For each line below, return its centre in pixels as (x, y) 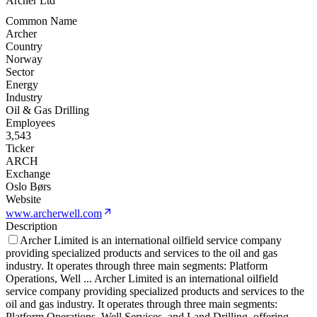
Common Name (41, 21)
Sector (20, 72)
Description (31, 226)
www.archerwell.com (54, 214)
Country (24, 47)
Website (23, 200)
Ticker (20, 149)
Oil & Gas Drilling (47, 110)
